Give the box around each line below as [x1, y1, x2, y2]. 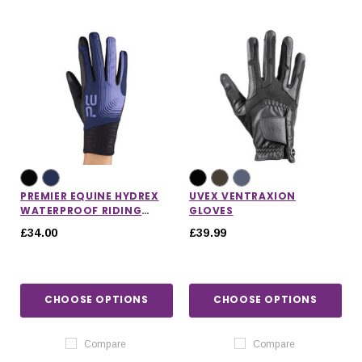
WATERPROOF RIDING [20, 203, 142, 217]
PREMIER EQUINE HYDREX [20, 188, 159, 203]
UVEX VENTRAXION [189, 188, 296, 203]
